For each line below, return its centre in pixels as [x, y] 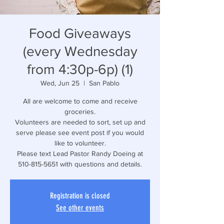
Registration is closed [80, 196]
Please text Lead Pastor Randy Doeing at [80, 153]
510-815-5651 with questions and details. [80, 164]
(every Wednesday [80, 51]
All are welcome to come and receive [80, 101]
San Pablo [104, 83]
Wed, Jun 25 [60, 83]
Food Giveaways [80, 33]
